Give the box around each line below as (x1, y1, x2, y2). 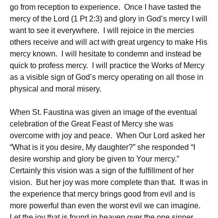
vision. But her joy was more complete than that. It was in (10, 178, 208, 186)
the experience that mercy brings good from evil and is (10, 189, 195, 198)
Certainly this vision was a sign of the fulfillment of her (10, 166, 194, 175)
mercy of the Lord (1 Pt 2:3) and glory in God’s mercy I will (10, 14, 207, 23)
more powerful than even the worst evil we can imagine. (10, 201, 202, 210)
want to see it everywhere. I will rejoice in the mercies (10, 26, 194, 35)
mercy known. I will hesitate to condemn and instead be (10, 49, 201, 58)
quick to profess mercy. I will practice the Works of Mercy (10, 61, 204, 70)
